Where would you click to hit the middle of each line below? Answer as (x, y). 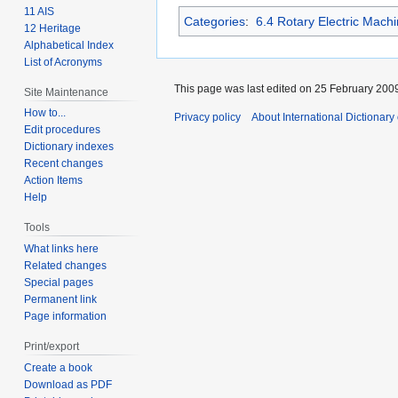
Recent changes (64, 164)
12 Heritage (53, 28)
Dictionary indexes (69, 147)
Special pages (59, 283)
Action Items (54, 181)
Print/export (52, 347)
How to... (45, 113)
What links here (62, 249)
